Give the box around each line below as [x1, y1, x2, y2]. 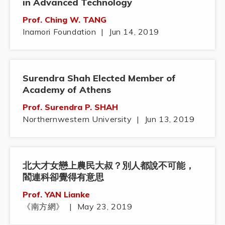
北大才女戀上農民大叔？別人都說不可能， [23, 160, 194, 172]
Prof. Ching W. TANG [23, 15, 106, 25]
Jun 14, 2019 [109, 27, 160, 37]
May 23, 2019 [77, 201, 133, 212]
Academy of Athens [23, 84, 111, 96]
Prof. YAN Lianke [23, 189, 90, 200]
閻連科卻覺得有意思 [23, 171, 104, 183]
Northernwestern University [23, 114, 132, 125]
